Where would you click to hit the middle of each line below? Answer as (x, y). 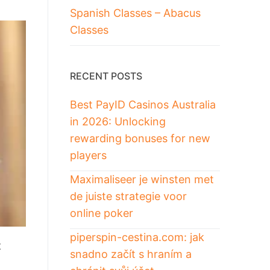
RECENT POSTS (106, 76)
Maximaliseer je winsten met (142, 179)
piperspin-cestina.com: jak (137, 237)
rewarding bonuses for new (140, 138)
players (88, 155)
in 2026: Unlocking (118, 121)
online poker (101, 213)
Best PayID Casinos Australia (143, 104)
